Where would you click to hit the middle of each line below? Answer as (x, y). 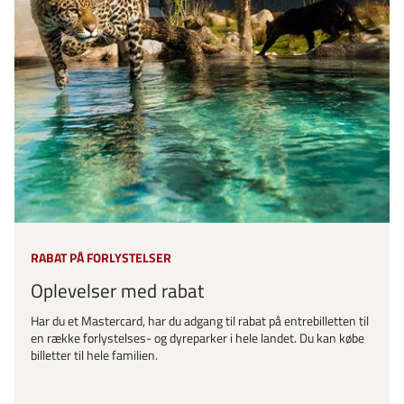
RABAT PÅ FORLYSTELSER (101, 258)
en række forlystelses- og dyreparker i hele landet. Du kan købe (197, 339)
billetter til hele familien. (94, 356)
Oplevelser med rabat (117, 290)
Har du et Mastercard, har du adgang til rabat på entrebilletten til (200, 321)
